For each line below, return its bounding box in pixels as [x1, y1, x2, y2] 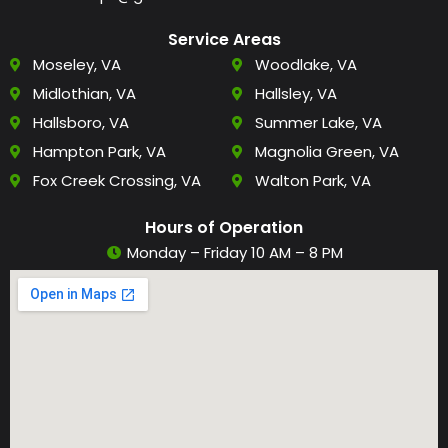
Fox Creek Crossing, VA [32, 170, 201, 192]
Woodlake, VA [254, 54, 357, 76]
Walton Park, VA [254, 170, 371, 192]
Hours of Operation [145, 216, 303, 240]
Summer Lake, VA [254, 112, 382, 134]
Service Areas [167, 28, 281, 52]
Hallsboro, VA [32, 112, 129, 134]
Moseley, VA [32, 54, 121, 76]
